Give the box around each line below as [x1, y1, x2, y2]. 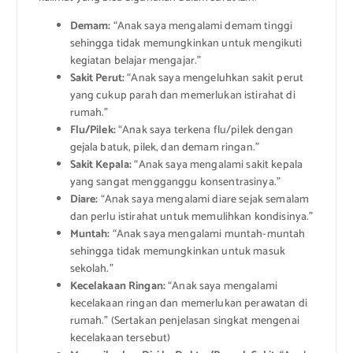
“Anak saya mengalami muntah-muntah [110, 225, 306, 244]
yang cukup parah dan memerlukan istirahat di [69, 87, 295, 106]
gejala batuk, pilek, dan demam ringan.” [69, 139, 259, 158]
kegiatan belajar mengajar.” [69, 52, 202, 71]
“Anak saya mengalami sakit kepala [132, 156, 303, 175]
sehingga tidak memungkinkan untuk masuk [69, 243, 285, 262]
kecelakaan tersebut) [69, 329, 171, 348]
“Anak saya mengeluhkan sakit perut [124, 69, 304, 88]
